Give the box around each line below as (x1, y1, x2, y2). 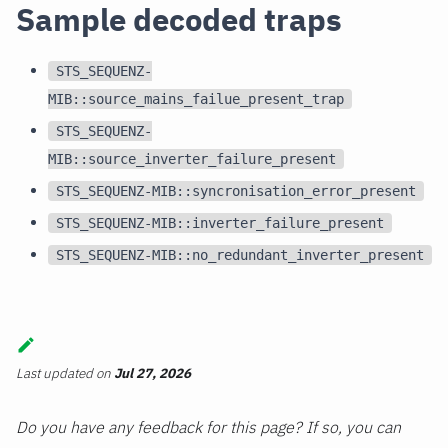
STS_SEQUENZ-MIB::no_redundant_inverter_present (56, 246, 424, 263)
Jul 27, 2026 (114, 364, 191, 383)
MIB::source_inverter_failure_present (48, 150, 336, 167)
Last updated (16, 364, 93, 383)
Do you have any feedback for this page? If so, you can (16, 417, 401, 438)
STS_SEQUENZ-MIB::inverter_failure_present (56, 214, 384, 231)
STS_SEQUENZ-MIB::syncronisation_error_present (56, 182, 416, 199)
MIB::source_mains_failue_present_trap (48, 90, 344, 107)
